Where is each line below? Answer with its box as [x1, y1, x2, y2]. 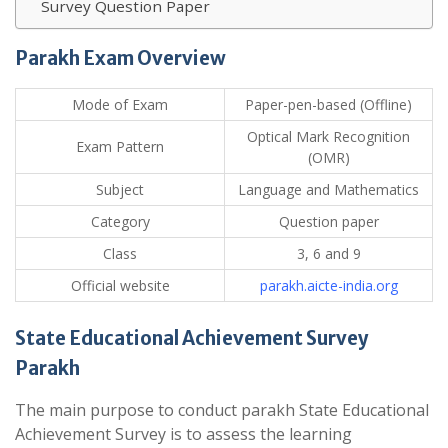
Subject [96, 180, 144, 200]
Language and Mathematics [238, 180, 419, 200]
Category [90, 212, 150, 232]
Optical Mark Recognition [247, 127, 410, 147]
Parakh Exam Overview [15, 47, 229, 71]
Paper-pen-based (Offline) [245, 95, 412, 115]
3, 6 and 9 [296, 244, 361, 264]
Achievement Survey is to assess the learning [15, 423, 352, 446]
